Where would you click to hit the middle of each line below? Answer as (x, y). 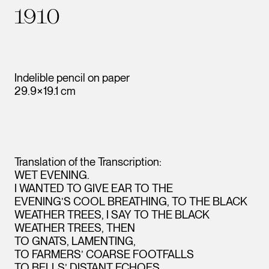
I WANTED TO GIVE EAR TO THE (94, 188)
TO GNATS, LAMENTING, (75, 241)
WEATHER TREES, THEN (75, 228)
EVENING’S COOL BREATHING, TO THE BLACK (131, 201)
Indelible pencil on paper (72, 78)
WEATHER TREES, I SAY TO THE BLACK (112, 215)
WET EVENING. (52, 175)
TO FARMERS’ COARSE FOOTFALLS (104, 254)
